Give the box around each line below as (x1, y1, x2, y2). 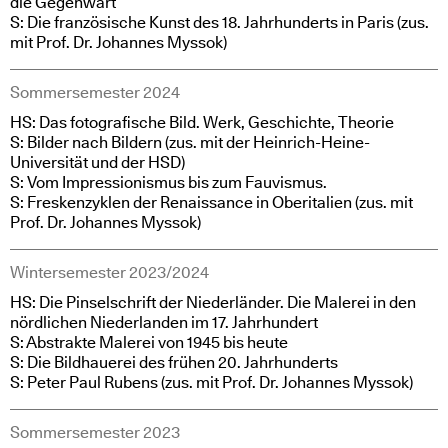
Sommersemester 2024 (10, 81, 180, 104)
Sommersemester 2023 (10, 421, 180, 444)
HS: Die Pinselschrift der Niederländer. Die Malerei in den (10, 291, 416, 314)
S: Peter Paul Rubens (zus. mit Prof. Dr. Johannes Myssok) (10, 371, 413, 394)
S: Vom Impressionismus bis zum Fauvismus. (10, 171, 327, 194)
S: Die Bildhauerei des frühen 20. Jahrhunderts (10, 351, 338, 374)
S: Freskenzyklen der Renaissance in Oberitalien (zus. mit (10, 191, 413, 214)
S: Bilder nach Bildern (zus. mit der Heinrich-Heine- (10, 131, 370, 154)
